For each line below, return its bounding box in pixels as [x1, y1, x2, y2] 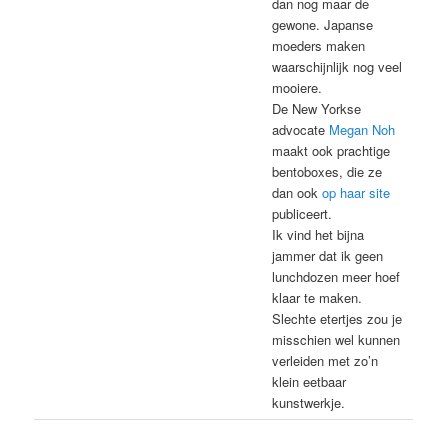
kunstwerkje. [272, 392, 346, 412]
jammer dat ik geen [272, 245, 384, 265]
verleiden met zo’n [272, 350, 379, 370]
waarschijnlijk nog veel [272, 56, 403, 76]
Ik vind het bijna [272, 224, 365, 244]
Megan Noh [329, 119, 396, 139]
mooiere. [272, 77, 323, 97]
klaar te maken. [272, 287, 363, 307]
